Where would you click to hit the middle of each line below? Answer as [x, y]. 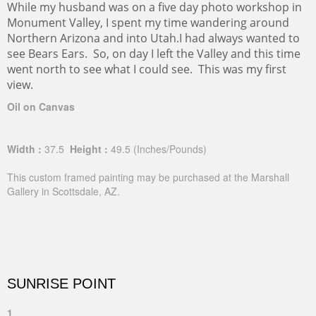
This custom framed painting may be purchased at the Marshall [148, 177]
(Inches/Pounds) [170, 149]
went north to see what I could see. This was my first [147, 69]
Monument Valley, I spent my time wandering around [148, 23]
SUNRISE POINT [61, 284]
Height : [87, 149]
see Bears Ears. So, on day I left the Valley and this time [154, 54]
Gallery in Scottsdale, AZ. [63, 191]
